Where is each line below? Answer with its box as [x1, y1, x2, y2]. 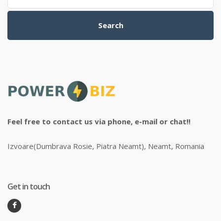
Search [98, 20, 123, 30]
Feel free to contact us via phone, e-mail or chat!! [7, 116, 190, 126]
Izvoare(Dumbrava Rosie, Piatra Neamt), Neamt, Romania [7, 141, 204, 151]
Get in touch [7, 181, 50, 192]
